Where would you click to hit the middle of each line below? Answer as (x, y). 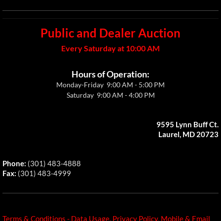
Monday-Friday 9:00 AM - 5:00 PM (110, 85)
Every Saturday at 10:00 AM (110, 48)
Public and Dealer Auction (110, 33)
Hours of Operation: (110, 74)
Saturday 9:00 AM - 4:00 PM (110, 95)
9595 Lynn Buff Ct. (187, 124)
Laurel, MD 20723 (188, 134)
